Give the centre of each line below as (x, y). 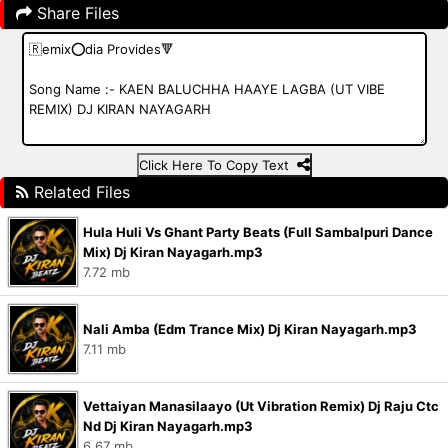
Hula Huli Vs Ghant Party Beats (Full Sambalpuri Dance (258, 232)
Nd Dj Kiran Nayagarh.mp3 (168, 426)
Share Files (75, 13)
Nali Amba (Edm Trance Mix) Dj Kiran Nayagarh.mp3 (250, 329)
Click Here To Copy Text (217, 165)
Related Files (79, 192)
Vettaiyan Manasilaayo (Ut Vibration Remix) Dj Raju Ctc (261, 406)
